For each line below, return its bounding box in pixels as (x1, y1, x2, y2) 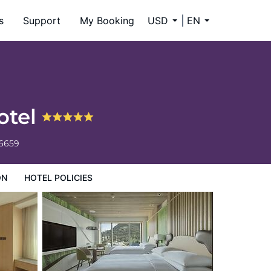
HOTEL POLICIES (24, 172, 93, 183)
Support (23, 15, 60, 27)
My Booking (80, 15, 134, 27)
